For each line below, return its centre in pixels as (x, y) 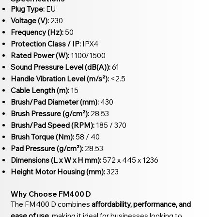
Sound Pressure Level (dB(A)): (61, 67)
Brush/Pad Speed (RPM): (53, 125)
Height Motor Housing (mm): (58, 171)
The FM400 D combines (51, 204)
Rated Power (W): (40, 55)
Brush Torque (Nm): (43, 137)
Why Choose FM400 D (51, 194)
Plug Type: (28, 9)
